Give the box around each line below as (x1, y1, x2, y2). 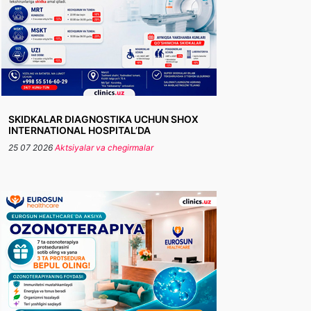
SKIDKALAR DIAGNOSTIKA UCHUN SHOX (8, 113, 199, 125)
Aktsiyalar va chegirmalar (55, 142, 153, 153)
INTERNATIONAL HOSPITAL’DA (8, 124, 151, 136)
